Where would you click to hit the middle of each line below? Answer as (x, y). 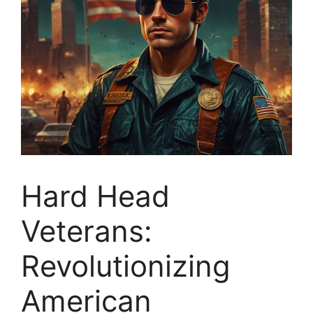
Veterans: (87, 231)
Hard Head (95, 196)
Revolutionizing (126, 266)
